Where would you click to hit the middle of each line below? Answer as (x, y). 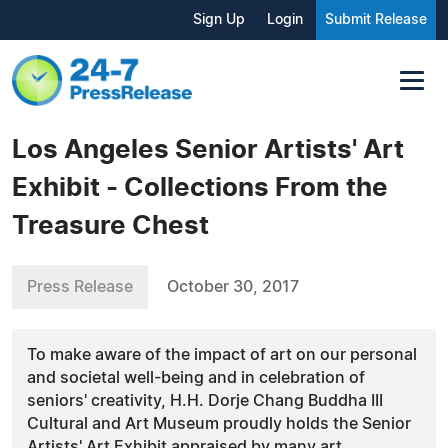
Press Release (80, 286)
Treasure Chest (110, 225)
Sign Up (219, 20)
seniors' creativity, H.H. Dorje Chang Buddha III (205, 400)
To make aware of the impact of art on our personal (222, 354)
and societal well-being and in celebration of (196, 377)
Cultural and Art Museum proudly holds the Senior (219, 423)
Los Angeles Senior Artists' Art (208, 149)
